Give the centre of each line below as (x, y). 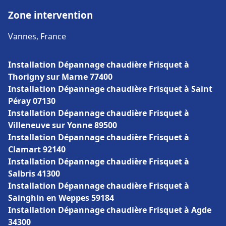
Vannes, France (37, 36)
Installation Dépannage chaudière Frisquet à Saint (110, 89)
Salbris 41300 (34, 174)
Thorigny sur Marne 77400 (60, 77)
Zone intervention (50, 15)
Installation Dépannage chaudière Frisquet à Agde (110, 210)
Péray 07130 (32, 101)
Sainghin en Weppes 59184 (61, 198)
